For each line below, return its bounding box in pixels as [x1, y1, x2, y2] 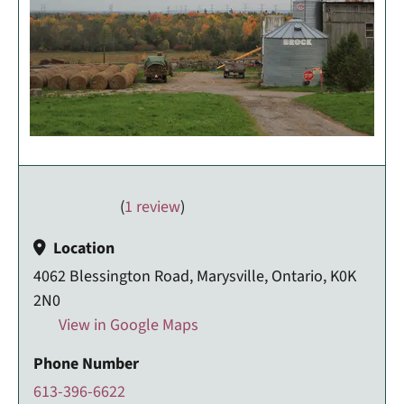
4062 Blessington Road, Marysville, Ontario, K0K [33, 264, 356, 288]
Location [53, 236, 115, 260]
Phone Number [33, 352, 139, 375]
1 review [124, 195, 180, 218]
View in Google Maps [55, 313, 198, 336]
